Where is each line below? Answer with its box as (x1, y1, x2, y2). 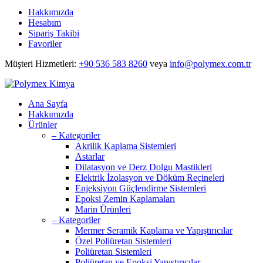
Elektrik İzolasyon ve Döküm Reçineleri (75, 173, 224, 183)
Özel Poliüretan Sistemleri (75, 236, 171, 246)
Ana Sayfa (28, 99, 68, 109)
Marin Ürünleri (75, 204, 131, 214)
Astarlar (75, 151, 104, 161)
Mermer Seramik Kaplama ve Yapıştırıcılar (75, 225, 232, 235)
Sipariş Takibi (28, 28, 79, 38)
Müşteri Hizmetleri (5, 59, 74, 69)
